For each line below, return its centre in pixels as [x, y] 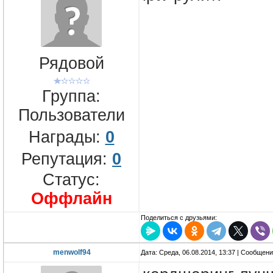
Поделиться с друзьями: [179, 218]
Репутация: [67, 159]
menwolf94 [72, 253]
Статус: [71, 179]
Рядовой [71, 64]
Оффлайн [71, 198]
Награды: [67, 137]
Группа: [71, 96]
